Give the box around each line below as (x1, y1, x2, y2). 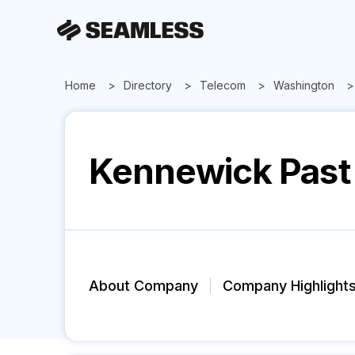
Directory (124, 78, 172, 92)
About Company (89, 277, 198, 294)
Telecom (200, 78, 246, 92)
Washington (273, 78, 334, 92)
